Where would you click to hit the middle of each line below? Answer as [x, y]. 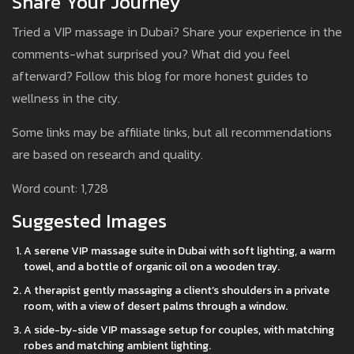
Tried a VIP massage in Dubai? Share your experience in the [177, 32]
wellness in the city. [66, 98]
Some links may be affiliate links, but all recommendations [172, 132]
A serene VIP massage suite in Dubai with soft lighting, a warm [179, 251]
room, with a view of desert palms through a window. [156, 307]
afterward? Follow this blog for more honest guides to [160, 76]
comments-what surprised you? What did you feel [151, 54]
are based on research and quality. [107, 154]
